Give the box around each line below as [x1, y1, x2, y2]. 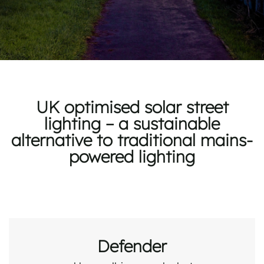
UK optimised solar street [35, 95, 229, 117]
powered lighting [69, 145, 195, 166]
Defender [97, 235, 167, 256]
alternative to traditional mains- [11, 128, 253, 150]
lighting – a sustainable [44, 112, 220, 133]
